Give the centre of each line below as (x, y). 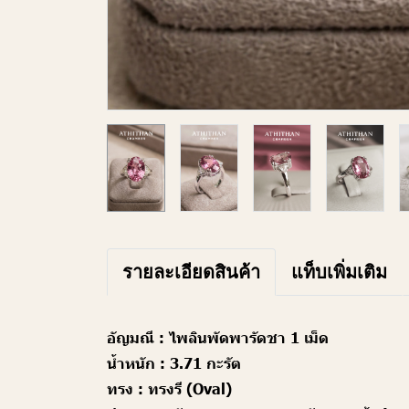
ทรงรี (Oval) (188, 388)
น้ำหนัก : (136, 362)
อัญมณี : (138, 336)
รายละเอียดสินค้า (191, 272)
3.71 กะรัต (203, 362)
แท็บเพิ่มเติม (339, 272)
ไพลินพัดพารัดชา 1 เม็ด (249, 336)
